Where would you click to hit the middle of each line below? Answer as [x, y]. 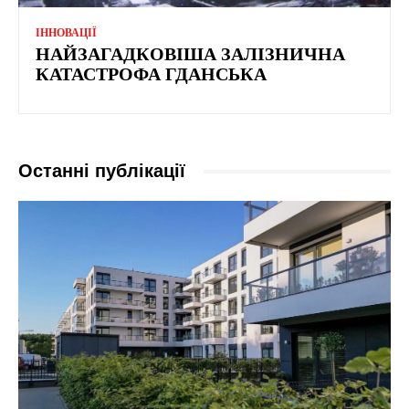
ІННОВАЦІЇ [66, 33]
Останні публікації [102, 171]
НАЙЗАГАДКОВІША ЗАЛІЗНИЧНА [190, 54]
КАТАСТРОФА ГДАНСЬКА [151, 74]
